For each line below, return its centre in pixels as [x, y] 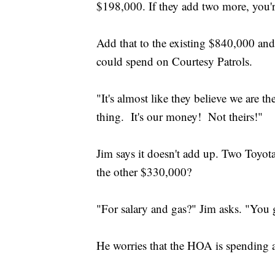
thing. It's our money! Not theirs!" [183, 117]
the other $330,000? [144, 172]
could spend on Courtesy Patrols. [174, 61]
